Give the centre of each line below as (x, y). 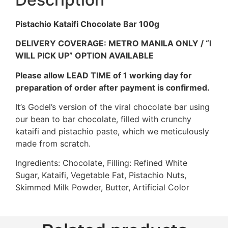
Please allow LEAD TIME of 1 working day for (104, 75)
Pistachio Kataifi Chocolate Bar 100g (87, 24)
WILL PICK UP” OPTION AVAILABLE (84, 56)
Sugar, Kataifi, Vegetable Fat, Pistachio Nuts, (101, 175)
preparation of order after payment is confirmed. (112, 87)
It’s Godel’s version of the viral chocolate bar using (112, 107)
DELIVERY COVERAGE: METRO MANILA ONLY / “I (113, 44)
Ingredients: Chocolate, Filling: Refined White (101, 163)
